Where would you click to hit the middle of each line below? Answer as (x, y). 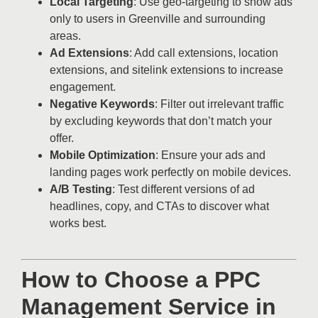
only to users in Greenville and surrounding (158, 18)
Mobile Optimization (103, 155)
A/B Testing (81, 189)
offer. (62, 138)
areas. (65, 35)
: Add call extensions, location (204, 53)
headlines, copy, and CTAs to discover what (159, 206)
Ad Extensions (89, 53)
